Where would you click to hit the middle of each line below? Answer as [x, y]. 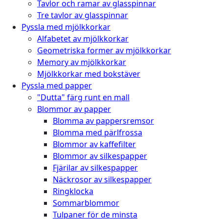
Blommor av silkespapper [100, 156]
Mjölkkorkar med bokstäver [89, 74]
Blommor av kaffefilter [94, 144]
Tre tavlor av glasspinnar [83, 15]
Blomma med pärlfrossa [98, 132]
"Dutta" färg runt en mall [83, 97]
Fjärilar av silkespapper [95, 167]
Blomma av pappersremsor [103, 120]
